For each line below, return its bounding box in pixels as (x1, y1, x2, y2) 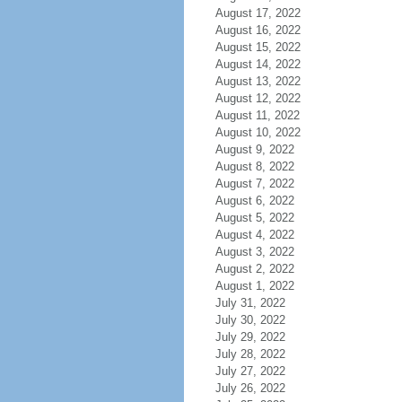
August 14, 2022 (214, 57, 301, 71)
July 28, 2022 (214, 347, 285, 361)
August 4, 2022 (214, 228, 294, 241)
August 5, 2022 (214, 211, 294, 224)
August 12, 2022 (214, 92, 301, 105)
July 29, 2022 (214, 330, 285, 344)
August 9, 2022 (214, 143, 294, 156)
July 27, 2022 (214, 364, 285, 378)
